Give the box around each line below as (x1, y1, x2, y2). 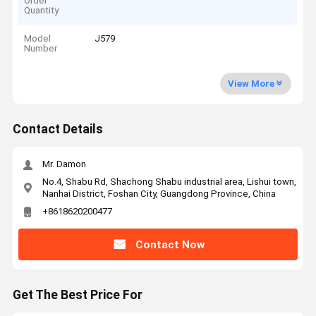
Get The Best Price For (12, 288, 142, 303)
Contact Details (12, 122, 103, 137)
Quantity (24, 4, 59, 16)
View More (227, 78, 274, 89)
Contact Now (135, 238, 205, 251)
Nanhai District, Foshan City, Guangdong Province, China (42, 188, 276, 199)
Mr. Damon (42, 159, 86, 170)
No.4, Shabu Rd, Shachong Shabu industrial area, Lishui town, (42, 176, 296, 187)
